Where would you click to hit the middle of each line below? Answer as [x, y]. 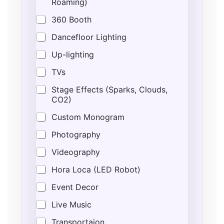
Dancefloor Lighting [89, 37]
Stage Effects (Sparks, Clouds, [109, 89]
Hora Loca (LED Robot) [96, 169]
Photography [76, 134]
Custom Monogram [88, 117]
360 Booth [71, 19]
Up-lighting [73, 54]
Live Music [71, 204]
